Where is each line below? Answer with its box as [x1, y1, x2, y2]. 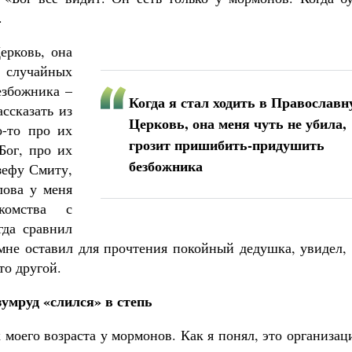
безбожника [129, 156, 203, 176]
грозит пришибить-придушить [129, 134, 324, 155]
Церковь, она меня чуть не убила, [129, 113, 346, 134]
